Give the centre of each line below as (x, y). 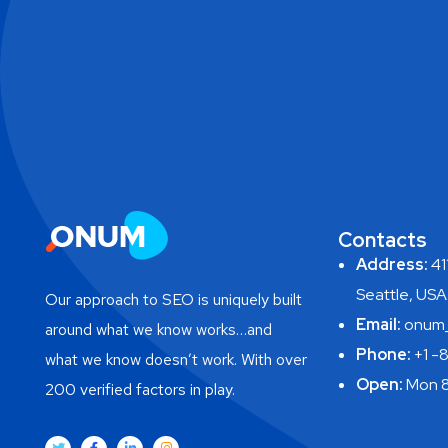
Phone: (383, 354)
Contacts (382, 240)
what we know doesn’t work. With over (176, 359)
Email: (378, 324)
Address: (391, 264)
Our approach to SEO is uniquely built (173, 299)
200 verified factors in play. (140, 389)
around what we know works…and (158, 329)
